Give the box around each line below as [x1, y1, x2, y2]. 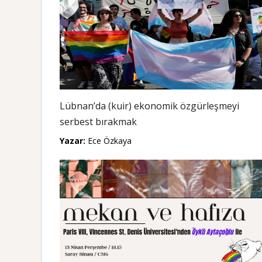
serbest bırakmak [60, 115, 137, 128]
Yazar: [60, 135, 85, 146]
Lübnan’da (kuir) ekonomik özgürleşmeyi [60, 99, 239, 112]
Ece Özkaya [85, 135, 132, 146]
